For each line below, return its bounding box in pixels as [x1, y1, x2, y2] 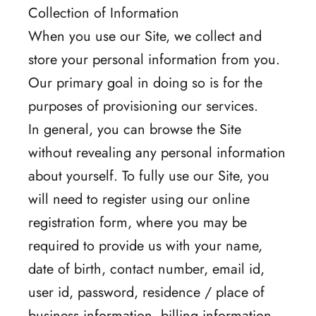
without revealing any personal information [28, 142, 286, 163]
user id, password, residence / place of [28, 281, 265, 303]
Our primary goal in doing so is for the [28, 72, 262, 93]
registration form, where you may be [28, 212, 247, 233]
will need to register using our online [28, 188, 250, 209]
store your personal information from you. [28, 49, 280, 70]
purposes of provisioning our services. [28, 95, 258, 116]
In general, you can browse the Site [28, 119, 241, 140]
